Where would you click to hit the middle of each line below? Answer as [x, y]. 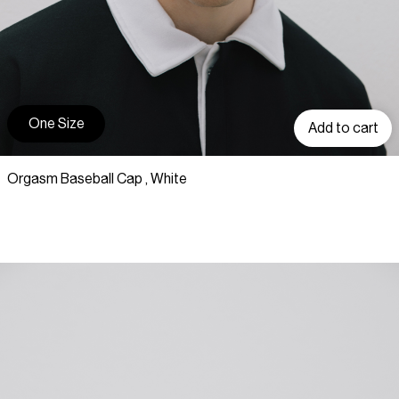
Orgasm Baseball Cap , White [97, 179]
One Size [56, 123]
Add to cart [343, 128]
